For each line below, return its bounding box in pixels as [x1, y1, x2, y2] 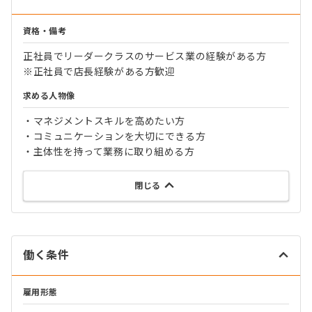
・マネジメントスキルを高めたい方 [23, 116, 185, 127]
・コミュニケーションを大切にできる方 [23, 131, 206, 142]
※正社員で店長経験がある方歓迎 [23, 66, 175, 77]
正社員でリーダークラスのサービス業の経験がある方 [23, 51, 267, 62]
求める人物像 [23, 91, 75, 101]
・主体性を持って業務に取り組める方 [23, 146, 195, 157]
